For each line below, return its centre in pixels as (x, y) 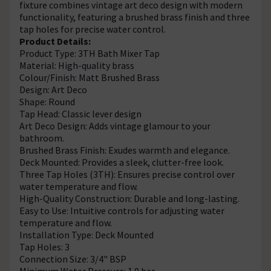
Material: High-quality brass (77, 65)
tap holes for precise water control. (93, 29)
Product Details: (55, 41)
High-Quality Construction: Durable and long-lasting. (129, 198)
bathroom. (42, 138)
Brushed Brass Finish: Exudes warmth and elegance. (125, 150)
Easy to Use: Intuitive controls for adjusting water (122, 210)
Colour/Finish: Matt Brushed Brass (90, 77)
